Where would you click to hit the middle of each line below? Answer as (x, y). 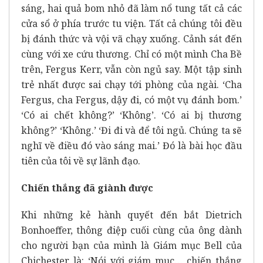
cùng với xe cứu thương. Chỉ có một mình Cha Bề (131, 54)
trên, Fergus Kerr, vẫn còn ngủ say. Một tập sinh (131, 69)
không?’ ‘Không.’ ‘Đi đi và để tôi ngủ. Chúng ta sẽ (131, 130)
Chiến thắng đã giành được (87, 188)
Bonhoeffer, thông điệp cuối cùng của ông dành (131, 230)
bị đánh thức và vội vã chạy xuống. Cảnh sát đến (131, 38)
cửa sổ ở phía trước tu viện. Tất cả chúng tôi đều (131, 23)
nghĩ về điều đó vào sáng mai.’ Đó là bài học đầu (131, 145)
